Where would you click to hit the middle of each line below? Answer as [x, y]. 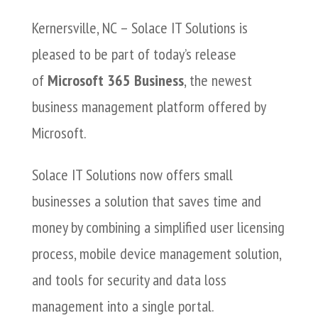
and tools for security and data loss [129, 280]
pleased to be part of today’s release [134, 54]
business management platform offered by [148, 106]
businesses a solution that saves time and [146, 201]
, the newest [218, 80]
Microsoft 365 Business [115, 80]
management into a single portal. [123, 306]
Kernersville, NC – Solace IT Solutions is [139, 28]
